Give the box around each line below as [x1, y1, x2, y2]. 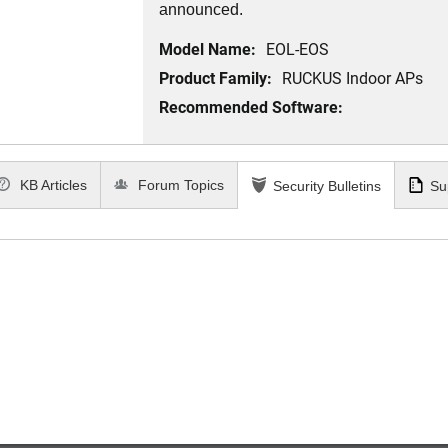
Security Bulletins [273, 178, 381, 194]
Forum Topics [134, 177, 225, 194]
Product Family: [159, 67, 273, 88]
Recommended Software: [159, 96, 344, 117]
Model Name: [159, 38, 257, 59]
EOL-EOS [266, 38, 330, 59]
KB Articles [16, 177, 88, 194]
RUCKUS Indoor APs [282, 67, 424, 88]
